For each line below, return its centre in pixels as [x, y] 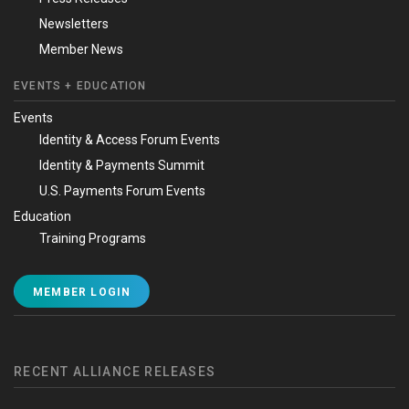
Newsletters [74, 24]
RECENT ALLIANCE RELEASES [115, 372]
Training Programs [93, 239]
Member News [81, 50]
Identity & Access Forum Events [130, 140]
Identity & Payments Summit [122, 166]
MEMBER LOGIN [82, 293]
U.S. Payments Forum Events [122, 191]
